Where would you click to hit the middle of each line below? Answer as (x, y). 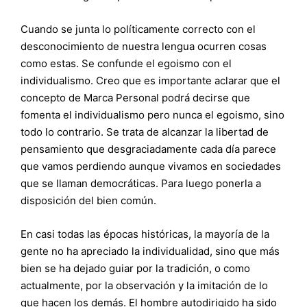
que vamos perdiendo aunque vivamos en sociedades (151, 166)
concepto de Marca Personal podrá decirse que (135, 98)
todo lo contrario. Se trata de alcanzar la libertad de (145, 132)
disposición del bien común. (88, 200)
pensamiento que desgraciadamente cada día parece (148, 149)
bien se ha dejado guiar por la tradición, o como (135, 268)
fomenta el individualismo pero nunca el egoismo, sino (152, 115)
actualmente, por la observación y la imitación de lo (144, 285)
